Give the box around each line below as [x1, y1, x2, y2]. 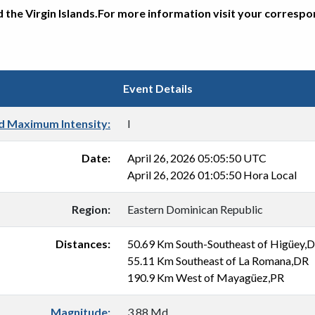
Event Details [122, 82, 193, 95]
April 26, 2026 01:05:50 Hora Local [127, 168, 297, 181]
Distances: [56, 237, 110, 250]
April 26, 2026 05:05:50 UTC [127, 151, 266, 165]
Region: [72, 202, 110, 216]
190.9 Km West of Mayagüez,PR [127, 271, 284, 284]
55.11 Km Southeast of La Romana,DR [127, 254, 309, 267]
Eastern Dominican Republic [127, 202, 263, 216]
